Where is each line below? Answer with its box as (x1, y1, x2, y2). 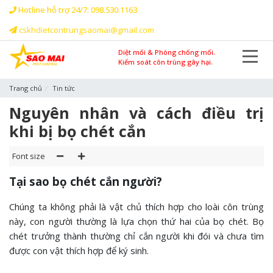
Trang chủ (9, 83, 42, 93)
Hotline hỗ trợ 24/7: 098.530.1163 (18, 4, 137, 15)
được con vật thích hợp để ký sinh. (9, 244, 149, 257)
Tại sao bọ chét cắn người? (9, 174, 162, 190)
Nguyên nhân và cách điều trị (9, 102, 264, 124)
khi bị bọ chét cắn (9, 121, 146, 142)
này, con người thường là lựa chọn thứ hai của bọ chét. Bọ (9, 215, 264, 228)
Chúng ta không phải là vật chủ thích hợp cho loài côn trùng (9, 200, 264, 213)
